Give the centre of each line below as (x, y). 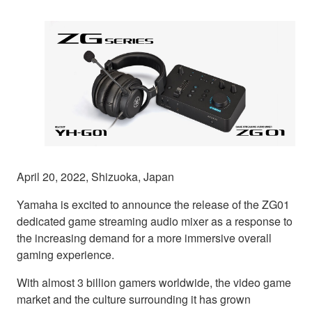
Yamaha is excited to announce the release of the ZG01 (153, 205)
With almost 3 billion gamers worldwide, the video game (154, 283)
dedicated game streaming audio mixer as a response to (155, 221)
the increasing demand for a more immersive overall (144, 238)
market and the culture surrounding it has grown (134, 299)
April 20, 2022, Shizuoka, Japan (95, 177)
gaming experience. (65, 255)
